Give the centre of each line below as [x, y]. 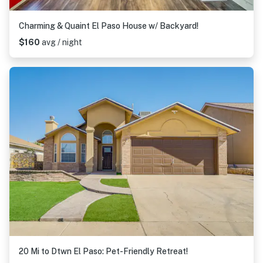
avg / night [62, 42]
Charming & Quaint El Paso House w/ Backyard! [109, 26]
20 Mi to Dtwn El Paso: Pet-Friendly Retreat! [103, 251]
